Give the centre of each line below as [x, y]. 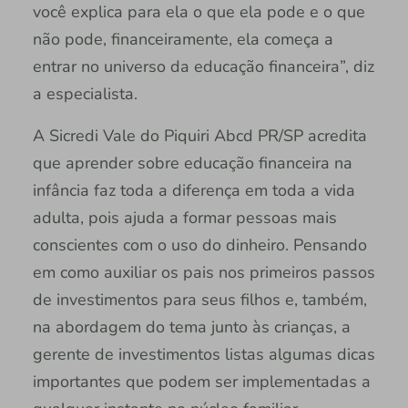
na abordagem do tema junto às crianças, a [191, 326]
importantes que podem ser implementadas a [201, 381]
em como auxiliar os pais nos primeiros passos [204, 272]
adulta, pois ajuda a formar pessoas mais [184, 217]
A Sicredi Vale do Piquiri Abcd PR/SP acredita [199, 135]
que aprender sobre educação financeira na [192, 163]
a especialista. [85, 93]
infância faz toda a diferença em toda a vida [194, 190]
